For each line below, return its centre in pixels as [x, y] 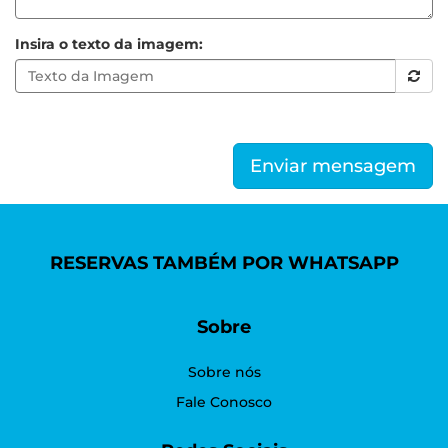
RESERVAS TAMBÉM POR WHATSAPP [224, 263]
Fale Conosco [224, 402]
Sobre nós [224, 372]
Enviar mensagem [333, 166]
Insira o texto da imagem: [109, 44]
